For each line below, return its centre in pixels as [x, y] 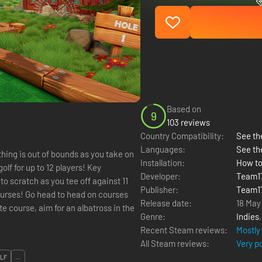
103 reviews [188, 122]
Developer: [161, 176]
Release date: [166, 203]
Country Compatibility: [182, 136]
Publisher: [159, 189]
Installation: [163, 163]
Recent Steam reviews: [184, 230]
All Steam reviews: [175, 243]
